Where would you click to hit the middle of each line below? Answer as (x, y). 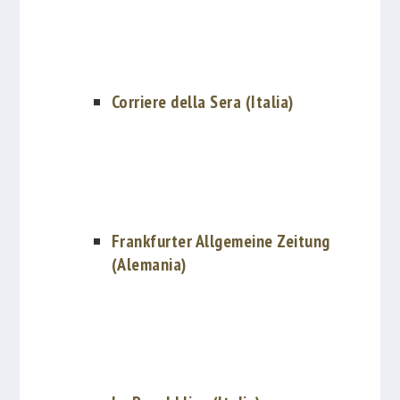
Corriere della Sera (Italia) (202, 102)
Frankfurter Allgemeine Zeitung (221, 241)
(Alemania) (149, 264)
